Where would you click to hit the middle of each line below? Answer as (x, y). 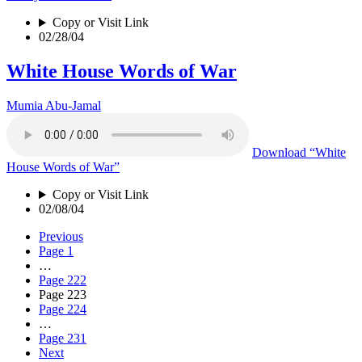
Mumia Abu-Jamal (54, 106)
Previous (61, 237)
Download (279, 153)
